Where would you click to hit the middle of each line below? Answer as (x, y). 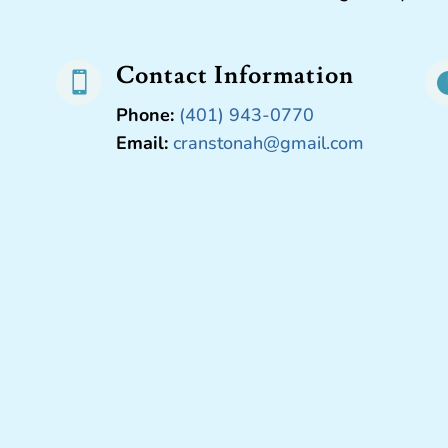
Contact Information (234, 75)
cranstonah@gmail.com (268, 142)
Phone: (144, 114)
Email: (141, 142)
